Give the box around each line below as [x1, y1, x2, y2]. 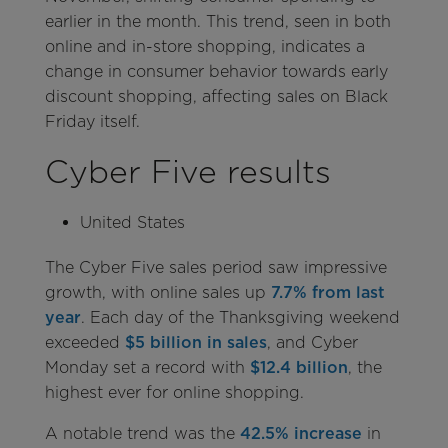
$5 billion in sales [124, 333, 267, 353]
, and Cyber [266, 333, 358, 353]
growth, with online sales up [44, 283, 271, 303]
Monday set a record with [44, 358, 250, 378]
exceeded [44, 333, 125, 353]
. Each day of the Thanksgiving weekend [80, 308, 400, 328]
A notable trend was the [44, 424, 240, 444]
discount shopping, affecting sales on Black [44, 86, 388, 106]
